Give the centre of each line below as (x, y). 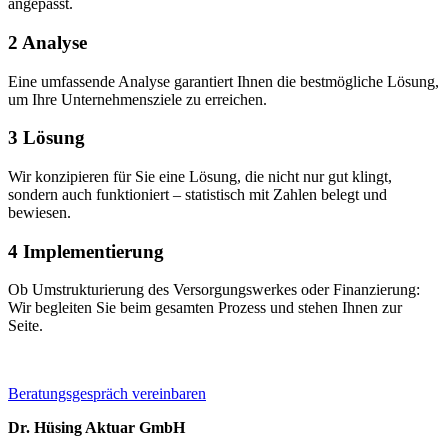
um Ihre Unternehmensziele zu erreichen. (137, 99)
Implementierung (91, 251)
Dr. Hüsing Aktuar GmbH (96, 428)
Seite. (25, 326)
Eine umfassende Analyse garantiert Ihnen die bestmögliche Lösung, (223, 81)
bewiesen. (39, 212)
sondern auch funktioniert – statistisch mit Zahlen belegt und (197, 194)
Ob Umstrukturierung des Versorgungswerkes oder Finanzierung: (214, 290)
